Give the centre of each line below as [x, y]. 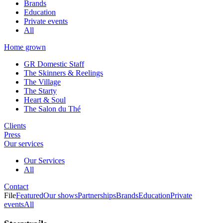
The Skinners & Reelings [63, 73]
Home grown [25, 47]
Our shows [60, 195]
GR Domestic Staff [54, 64]
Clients [15, 125]
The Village [42, 82]
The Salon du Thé [52, 109]
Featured [30, 195]
